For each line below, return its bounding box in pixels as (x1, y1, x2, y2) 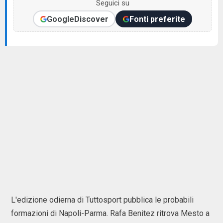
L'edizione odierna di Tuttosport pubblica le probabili (11, 195, 194, 205)
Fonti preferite (129, 14, 185, 24)
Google (46, 14, 74, 24)
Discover (74, 14, 109, 24)
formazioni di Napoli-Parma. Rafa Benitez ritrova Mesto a (11, 209, 210, 218)
